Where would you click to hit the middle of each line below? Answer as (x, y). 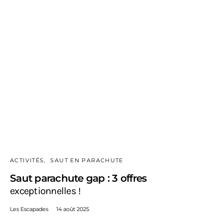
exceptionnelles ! (46, 191)
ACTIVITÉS (27, 160)
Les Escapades (29, 209)
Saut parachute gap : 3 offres (78, 178)
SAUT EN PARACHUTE (87, 160)
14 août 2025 (73, 209)
